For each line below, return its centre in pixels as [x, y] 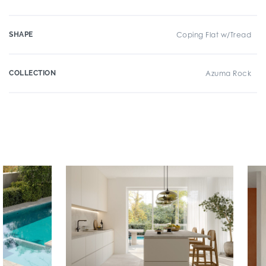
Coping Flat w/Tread [213, 35]
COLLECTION [32, 73]
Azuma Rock [228, 73]
